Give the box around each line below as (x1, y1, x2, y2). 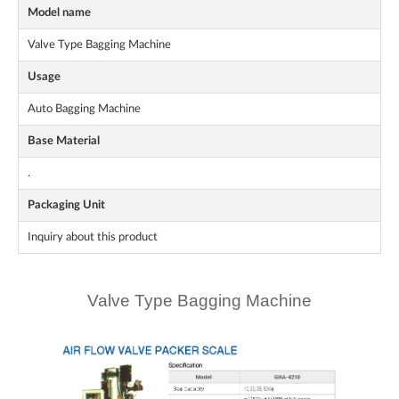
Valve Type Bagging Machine (28, 39, 171, 51)
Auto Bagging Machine (28, 103, 141, 115)
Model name (28, 7, 91, 19)
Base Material (28, 135, 100, 147)
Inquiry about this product (28, 232, 158, 243)
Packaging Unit (28, 199, 105, 211)
